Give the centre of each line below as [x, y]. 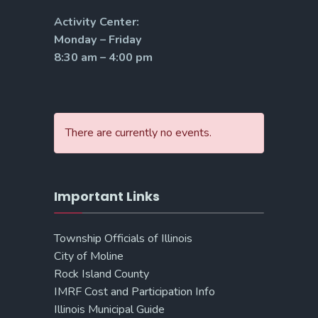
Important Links [107, 196]
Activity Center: [97, 22]
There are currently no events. [138, 132]
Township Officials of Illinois [123, 238]
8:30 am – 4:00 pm [103, 57]
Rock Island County [102, 274]
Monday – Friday [98, 39]
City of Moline [89, 256]
